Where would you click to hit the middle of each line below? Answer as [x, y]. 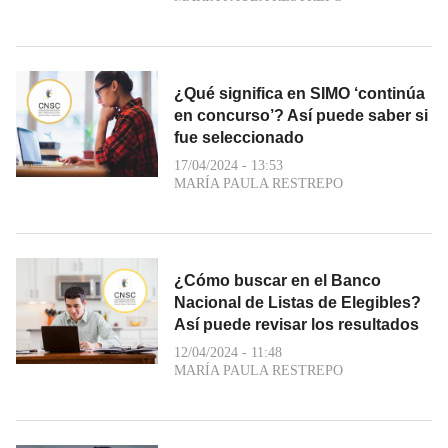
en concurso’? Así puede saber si [301, 115]
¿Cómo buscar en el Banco [277, 280]
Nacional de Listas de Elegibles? [297, 302]
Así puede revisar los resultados [296, 324]
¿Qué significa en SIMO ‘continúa [299, 93]
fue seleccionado [239, 137]
